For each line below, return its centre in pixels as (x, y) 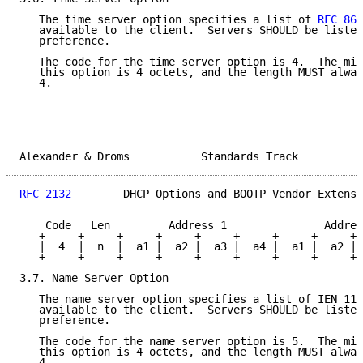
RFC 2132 (45, 194)
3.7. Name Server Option (94, 278)
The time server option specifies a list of (169, 20)
